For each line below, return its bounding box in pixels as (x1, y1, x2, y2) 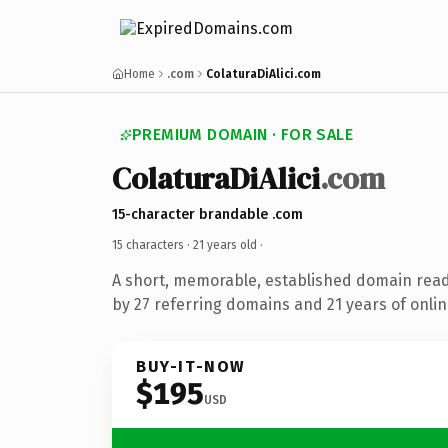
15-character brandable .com (112, 205, 303, 223)
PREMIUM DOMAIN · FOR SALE (132, 125, 353, 144)
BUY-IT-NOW (136, 356, 246, 376)
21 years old (193, 237, 257, 252)
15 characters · (112, 237, 193, 252)
